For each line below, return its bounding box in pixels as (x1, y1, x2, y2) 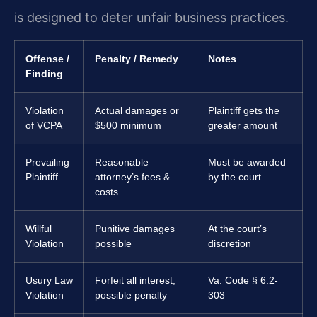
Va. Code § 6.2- (208, 274, 278, 286)
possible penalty (95, 289, 167, 301)
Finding (25, 67, 63, 79)
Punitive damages (95, 222, 175, 234)
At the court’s (208, 222, 267, 234)
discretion (208, 237, 251, 249)
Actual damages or (95, 104, 179, 116)
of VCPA (25, 119, 62, 131)
